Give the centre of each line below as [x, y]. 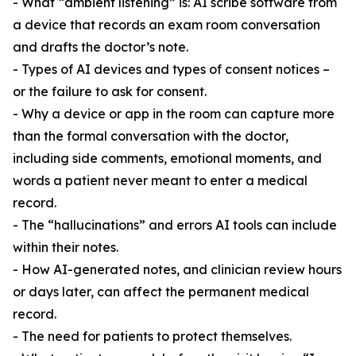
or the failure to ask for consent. [110, 92]
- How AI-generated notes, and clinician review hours [177, 270]
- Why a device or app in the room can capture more [174, 114]
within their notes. [66, 248]
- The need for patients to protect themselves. [152, 337]
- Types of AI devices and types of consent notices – [171, 70]
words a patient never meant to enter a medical [160, 181]
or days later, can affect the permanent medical [161, 292]
